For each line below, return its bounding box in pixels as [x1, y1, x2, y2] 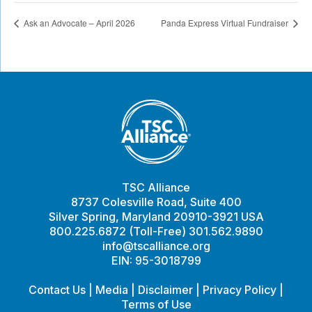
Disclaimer [138, 282, 193, 297]
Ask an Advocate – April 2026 [22, 17, 135, 29]
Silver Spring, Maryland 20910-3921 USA [48, 209, 264, 224]
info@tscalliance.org [102, 238, 210, 253]
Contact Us [29, 282, 86, 297]
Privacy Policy [203, 282, 276, 297]
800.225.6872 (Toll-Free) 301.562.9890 [49, 224, 263, 238]
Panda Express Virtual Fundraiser [161, 17, 290, 29]
